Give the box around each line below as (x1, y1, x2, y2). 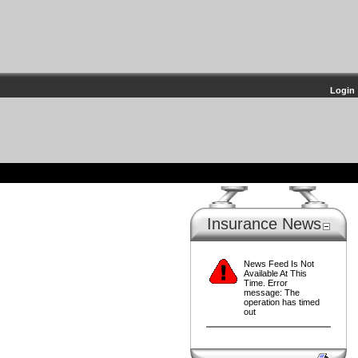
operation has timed (244, 297, 320, 307)
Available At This (244, 268, 307, 278)
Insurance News (207, 215, 321, 233)
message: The (244, 288, 300, 297)
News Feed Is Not (244, 259, 314, 268)
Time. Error (244, 278, 288, 288)
